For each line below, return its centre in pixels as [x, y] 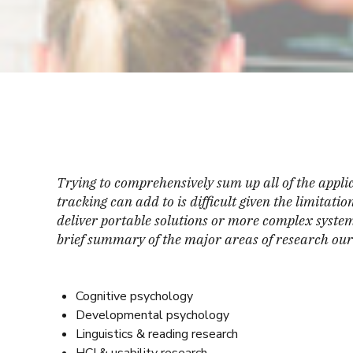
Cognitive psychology [134, 296]
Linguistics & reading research [157, 334]
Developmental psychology [152, 315]
